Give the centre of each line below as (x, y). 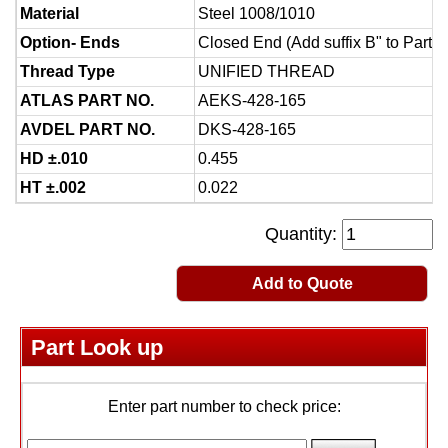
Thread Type (67, 71)
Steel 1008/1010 (256, 13)
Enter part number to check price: (224, 406)
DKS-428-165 (247, 129)
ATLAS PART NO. (87, 100)
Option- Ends (70, 42)
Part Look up (97, 347)
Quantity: (303, 234)
